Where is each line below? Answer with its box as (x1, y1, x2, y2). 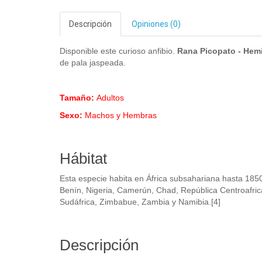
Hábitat (60, 150, 111, 167)
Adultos (96, 93, 124, 102)
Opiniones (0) (132, 19, 181, 29)
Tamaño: (60, 93, 96, 102)
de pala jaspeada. (60, 58, 128, 67)
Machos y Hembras (85, 111, 157, 120)
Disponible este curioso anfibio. (60, 46, 177, 56)
